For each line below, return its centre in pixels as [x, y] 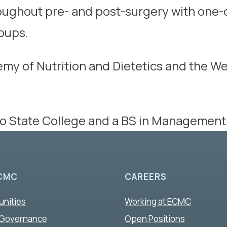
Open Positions [155, 218]
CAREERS [146, 177]
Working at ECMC [158, 201]
